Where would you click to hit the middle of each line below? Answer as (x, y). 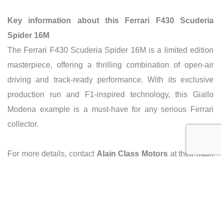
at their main (191, 153)
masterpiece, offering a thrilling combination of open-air (110, 65)
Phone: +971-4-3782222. (61, 183)
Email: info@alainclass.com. (67, 198)
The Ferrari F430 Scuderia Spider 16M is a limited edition (110, 50)
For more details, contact (52, 153)
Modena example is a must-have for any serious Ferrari (110, 109)
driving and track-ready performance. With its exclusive (110, 79)
